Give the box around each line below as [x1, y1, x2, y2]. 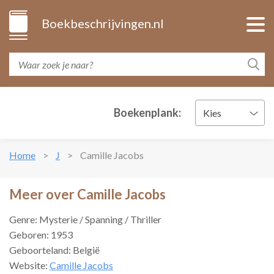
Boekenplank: [114, 106, 181, 119]
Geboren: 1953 [9, 229, 73, 240]
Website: [9, 259, 50, 271]
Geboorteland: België [9, 244, 100, 256]
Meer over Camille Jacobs [9, 186, 166, 202]
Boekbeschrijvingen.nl [42, 16, 164, 31]
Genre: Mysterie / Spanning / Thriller [9, 213, 161, 225]
